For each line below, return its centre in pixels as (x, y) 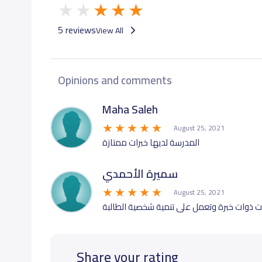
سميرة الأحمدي (140, 174)
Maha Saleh (130, 110)
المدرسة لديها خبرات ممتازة (151, 143)
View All (110, 30)
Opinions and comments (115, 80)
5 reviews (77, 30)
